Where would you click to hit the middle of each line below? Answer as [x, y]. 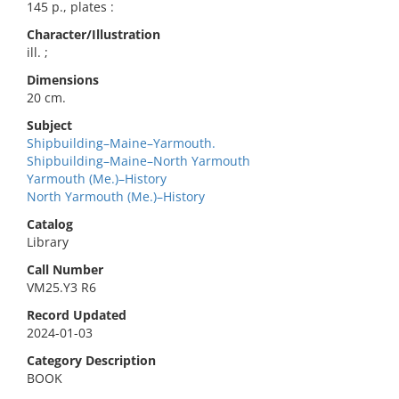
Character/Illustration [94, 34]
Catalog [50, 224]
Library [48, 242]
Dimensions [63, 80]
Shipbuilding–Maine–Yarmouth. [121, 143]
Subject [49, 125]
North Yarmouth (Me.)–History [116, 196]
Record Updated [77, 315]
